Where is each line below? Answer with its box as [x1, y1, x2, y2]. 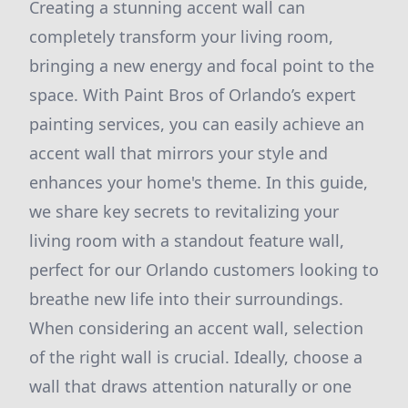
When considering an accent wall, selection [29, 317, 363, 339]
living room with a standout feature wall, [29, 229, 344, 251]
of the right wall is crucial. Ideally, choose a [29, 346, 362, 368]
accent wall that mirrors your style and [29, 142, 328, 164]
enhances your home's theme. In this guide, [29, 171, 368, 193]
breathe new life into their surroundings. [29, 288, 343, 310]
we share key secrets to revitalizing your [29, 200, 339, 222]
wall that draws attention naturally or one [29, 375, 352, 397]
